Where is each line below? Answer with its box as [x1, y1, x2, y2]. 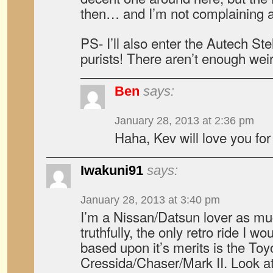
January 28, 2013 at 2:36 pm [115, 115, 254, 127]
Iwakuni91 [80, 163, 143, 178]
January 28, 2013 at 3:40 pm [80, 194, 220, 206]
